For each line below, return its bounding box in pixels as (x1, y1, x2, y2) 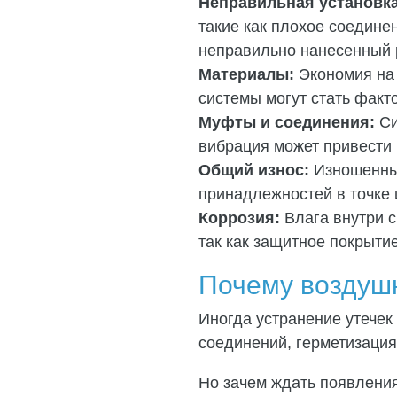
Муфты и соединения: (198, 113, 375, 131)
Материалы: (198, 65, 294, 83)
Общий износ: (198, 160, 309, 179)
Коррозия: (198, 208, 284, 227)
